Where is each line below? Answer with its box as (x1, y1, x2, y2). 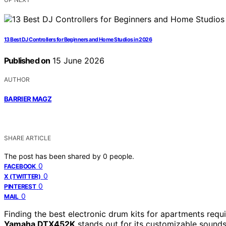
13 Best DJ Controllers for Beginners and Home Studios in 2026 (4, 36, 152, 43)
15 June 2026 (50, 55, 105, 66)
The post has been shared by (4, 151, 103, 160)
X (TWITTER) (4, 172, 41, 180)
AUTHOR (4, 76, 30, 84)
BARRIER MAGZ (4, 94, 52, 103)
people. (109, 151, 134, 160)
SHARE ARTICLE (4, 134, 51, 142)
